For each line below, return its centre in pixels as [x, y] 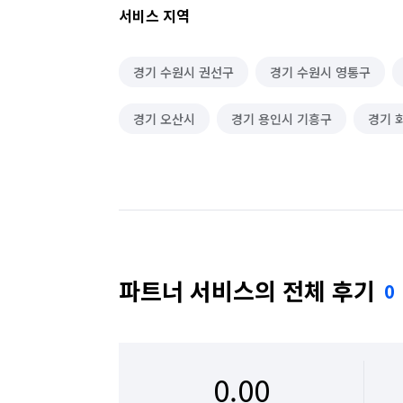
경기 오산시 [164, 119]
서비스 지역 [154, 15]
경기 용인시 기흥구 [282, 119]
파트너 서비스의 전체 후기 [247, 290]
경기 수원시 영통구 [320, 72]
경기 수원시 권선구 [184, 72]
